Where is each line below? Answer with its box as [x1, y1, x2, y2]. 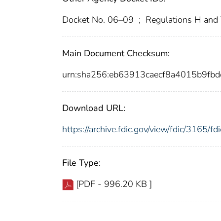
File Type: [62, 157, 101, 169]
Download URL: [62, 102, 125, 114]
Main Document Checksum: [62, 47, 170, 60]
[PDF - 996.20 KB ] [76, 178, 152, 190]
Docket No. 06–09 [62, 14, 136, 26]
